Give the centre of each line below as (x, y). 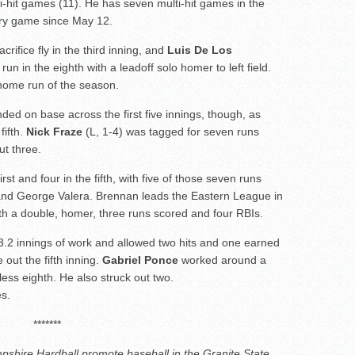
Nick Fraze (54, 132)
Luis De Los (200, 50)
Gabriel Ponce (140, 260)
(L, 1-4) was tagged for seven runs (171, 132)
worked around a (222, 260)
